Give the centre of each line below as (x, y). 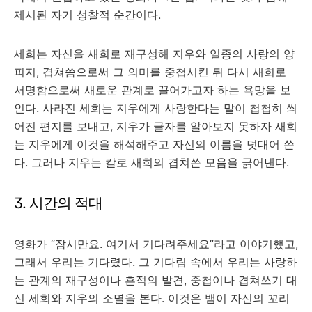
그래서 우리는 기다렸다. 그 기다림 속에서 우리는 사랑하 (156, 262)
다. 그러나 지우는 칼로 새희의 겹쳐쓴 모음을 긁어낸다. (151, 162)
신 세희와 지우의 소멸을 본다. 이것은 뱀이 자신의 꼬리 (152, 298)
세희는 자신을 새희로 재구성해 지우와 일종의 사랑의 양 (154, 54)
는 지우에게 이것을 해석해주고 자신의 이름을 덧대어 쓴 (154, 144)
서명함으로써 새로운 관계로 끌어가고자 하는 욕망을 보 (153, 90)
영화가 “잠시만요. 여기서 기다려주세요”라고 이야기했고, (156, 244)
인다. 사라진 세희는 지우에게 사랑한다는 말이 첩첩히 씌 (156, 108)
